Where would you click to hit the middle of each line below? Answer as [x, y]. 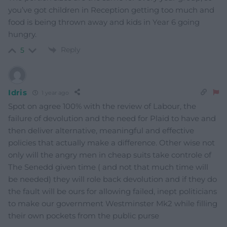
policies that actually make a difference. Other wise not [111, 143]
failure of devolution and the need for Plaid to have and [112, 119]
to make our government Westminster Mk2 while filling [113, 204]
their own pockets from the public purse [84, 216]
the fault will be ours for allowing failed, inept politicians [112, 192]
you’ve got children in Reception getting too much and [111, 10]
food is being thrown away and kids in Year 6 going [104, 22]
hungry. [22, 34]
